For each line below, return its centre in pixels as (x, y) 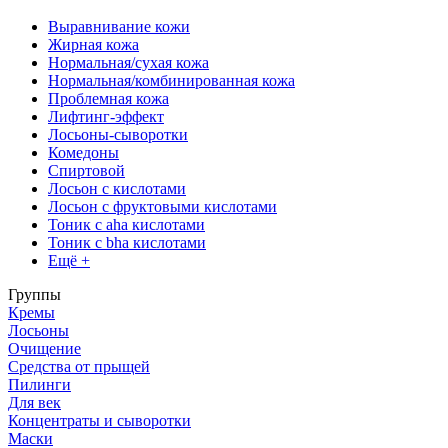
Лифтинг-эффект (106, 116)
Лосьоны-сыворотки (118, 134)
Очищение (44, 348)
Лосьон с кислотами (117, 188)
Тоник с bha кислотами (127, 242)
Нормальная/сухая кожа (128, 62)
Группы (34, 294)
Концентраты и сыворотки (99, 420)
